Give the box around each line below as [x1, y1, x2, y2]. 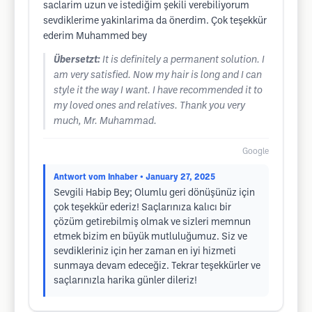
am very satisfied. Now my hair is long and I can [54, 71, 262, 80]
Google [242, 148, 269, 155]
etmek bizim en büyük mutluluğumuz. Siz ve [54, 233, 247, 242]
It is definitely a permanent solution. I [102, 56, 265, 65]
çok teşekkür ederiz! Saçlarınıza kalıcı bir [54, 203, 231, 212]
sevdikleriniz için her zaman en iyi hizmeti [54, 247, 236, 256]
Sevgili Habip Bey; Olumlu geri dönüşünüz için [54, 189, 255, 198]
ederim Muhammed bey [43, 32, 147, 41]
